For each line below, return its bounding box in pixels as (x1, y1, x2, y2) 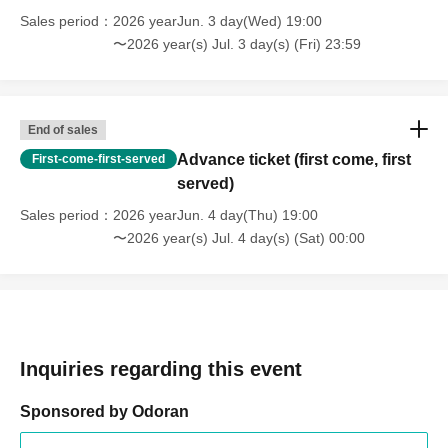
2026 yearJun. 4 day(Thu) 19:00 (113, 207, 318, 224)
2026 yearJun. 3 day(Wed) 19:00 (113, 13, 322, 30)
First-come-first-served (32, 152, 165, 167)
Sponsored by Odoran (20, 403, 189, 421)
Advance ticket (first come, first (177, 151, 411, 169)
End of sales (28, 123, 98, 138)
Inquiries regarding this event (20, 358, 302, 381)
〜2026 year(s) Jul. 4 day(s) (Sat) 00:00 (113, 230, 365, 247)
